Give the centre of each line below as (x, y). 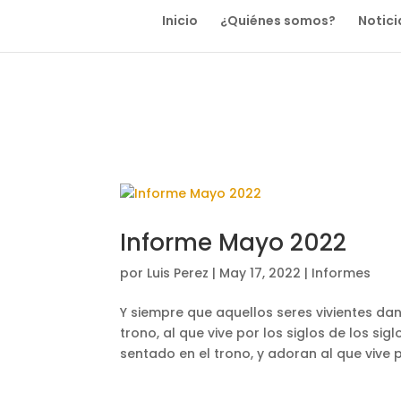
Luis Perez (178, 273)
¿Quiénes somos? (277, 20)
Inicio (179, 20)
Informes (341, 273)
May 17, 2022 (260, 273)
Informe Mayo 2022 (234, 243)
